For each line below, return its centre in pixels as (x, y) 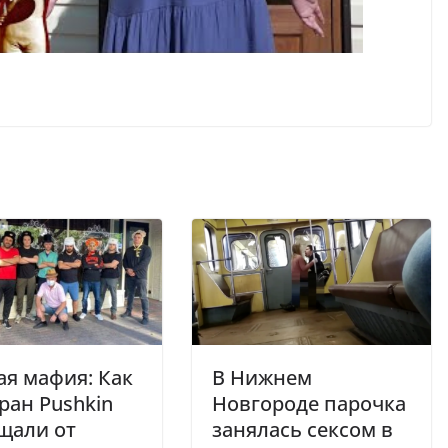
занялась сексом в (302, 429)
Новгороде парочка (309, 403)
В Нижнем (262, 377)
